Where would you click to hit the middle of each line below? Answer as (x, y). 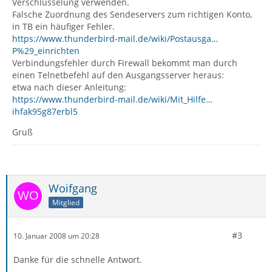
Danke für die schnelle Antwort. (78, 260)
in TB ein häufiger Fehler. (63, 26)
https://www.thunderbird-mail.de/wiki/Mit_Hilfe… (112, 99)
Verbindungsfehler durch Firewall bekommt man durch (125, 63)
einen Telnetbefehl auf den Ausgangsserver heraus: (118, 75)
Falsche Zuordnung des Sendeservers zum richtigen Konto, (132, 14)
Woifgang (73, 188)
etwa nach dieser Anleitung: (69, 87)
